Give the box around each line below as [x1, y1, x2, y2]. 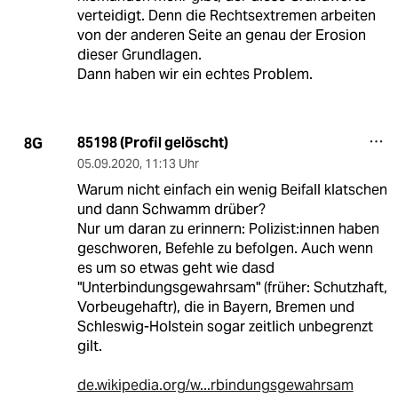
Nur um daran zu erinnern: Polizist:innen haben [76, 219, 379, 239]
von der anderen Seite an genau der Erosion [76, 26, 366, 45]
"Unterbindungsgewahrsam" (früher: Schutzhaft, [76, 278, 387, 298]
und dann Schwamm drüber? [76, 200, 266, 219]
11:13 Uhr [144, 155, 199, 172]
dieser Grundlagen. [76, 45, 202, 65]
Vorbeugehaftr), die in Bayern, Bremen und [76, 298, 354, 317]
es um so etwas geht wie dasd [76, 259, 275, 278]
